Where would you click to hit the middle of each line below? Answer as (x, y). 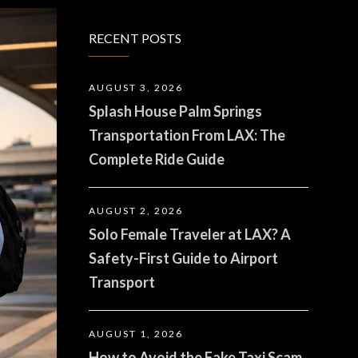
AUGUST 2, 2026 (136, 211)
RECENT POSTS (135, 38)
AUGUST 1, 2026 (136, 334)
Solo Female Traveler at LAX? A (190, 234)
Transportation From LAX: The (187, 135)
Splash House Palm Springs (175, 111)
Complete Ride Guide (157, 159)
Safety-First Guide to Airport (183, 258)
